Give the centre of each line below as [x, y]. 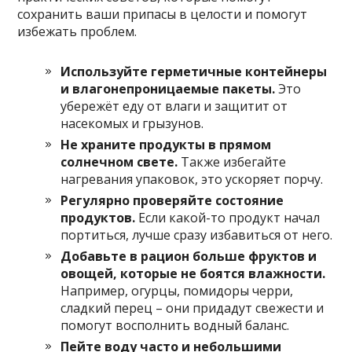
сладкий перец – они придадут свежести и [192, 308]
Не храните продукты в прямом [166, 145]
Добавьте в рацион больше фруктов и [189, 257]
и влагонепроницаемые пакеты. [168, 89]
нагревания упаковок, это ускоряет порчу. [192, 180]
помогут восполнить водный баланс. [175, 326]
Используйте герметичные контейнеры [194, 72]
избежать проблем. [77, 32]
